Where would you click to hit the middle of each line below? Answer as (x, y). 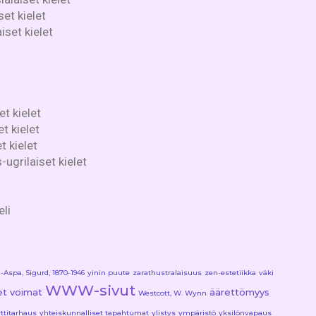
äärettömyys (239, 292)
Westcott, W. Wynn (172, 293)
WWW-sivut (90, 290)
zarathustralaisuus (167, 272)
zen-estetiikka (230, 272)
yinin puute (109, 272)
